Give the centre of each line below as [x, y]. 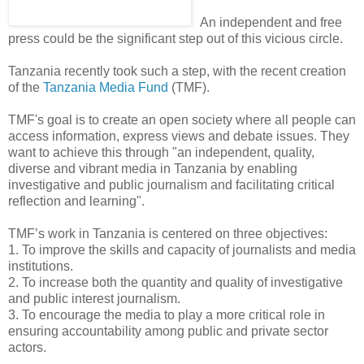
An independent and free [271, 23]
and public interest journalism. [94, 299]
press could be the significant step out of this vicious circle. [175, 39]
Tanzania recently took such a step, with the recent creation [177, 71]
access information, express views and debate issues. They [179, 136]
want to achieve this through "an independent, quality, [161, 153]
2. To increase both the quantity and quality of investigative [175, 283]
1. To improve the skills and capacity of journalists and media [182, 250]
